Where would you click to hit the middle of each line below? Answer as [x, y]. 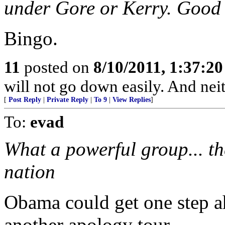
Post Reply [25, 100]
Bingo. [31, 38]
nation [30, 172]
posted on [57, 67]
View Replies [132, 100]
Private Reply [68, 100]
